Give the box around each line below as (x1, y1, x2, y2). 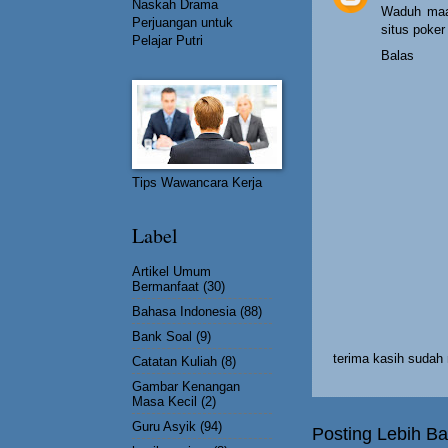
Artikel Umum (132, 263, 211, 279)
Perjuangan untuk (132, 15, 233, 30)
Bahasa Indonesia (132, 303, 236, 319)
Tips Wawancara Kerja (132, 175, 262, 190)
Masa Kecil (132, 393, 197, 409)
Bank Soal (132, 328, 192, 344)
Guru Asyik (132, 418, 196, 434)
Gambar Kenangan (132, 378, 240, 394)
